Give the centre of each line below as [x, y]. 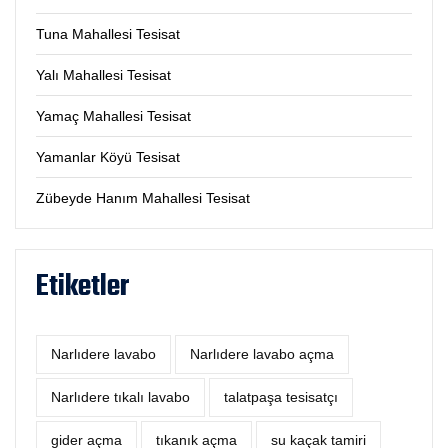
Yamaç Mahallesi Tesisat [113, 116]
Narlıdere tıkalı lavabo [120, 397]
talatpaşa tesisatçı [281, 397]
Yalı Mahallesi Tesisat [103, 75]
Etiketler [82, 287]
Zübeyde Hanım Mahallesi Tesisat [143, 198]
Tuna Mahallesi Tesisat [108, 34]
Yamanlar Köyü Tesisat [108, 157]
